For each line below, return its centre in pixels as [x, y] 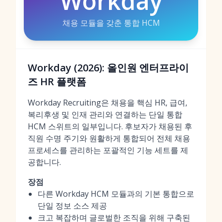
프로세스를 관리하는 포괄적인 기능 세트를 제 [108, 150]
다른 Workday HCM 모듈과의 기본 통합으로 [116, 194]
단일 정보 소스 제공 [72, 206]
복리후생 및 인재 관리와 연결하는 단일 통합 [105, 114]
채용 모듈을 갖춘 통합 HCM [111, 23]
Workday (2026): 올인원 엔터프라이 [108, 68]
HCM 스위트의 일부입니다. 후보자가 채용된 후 [110, 126]
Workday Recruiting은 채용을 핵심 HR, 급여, [108, 103]
